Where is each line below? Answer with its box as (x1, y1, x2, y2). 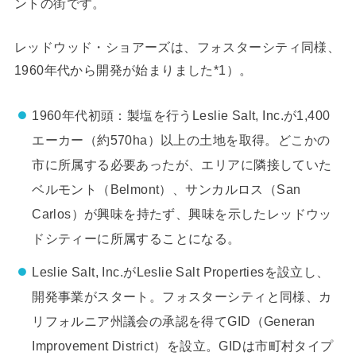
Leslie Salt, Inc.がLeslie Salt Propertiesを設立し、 (32, 265, 330, 280)
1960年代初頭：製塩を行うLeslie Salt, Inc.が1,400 (32, 107, 331, 122)
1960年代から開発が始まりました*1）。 (14, 63, 253, 78)
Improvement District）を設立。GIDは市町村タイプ (32, 339, 334, 354)
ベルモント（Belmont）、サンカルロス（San (32, 181, 301, 196)
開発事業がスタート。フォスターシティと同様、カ (32, 289, 332, 304)
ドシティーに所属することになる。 (32, 230, 241, 246)
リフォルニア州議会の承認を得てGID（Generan (32, 314, 315, 329)
